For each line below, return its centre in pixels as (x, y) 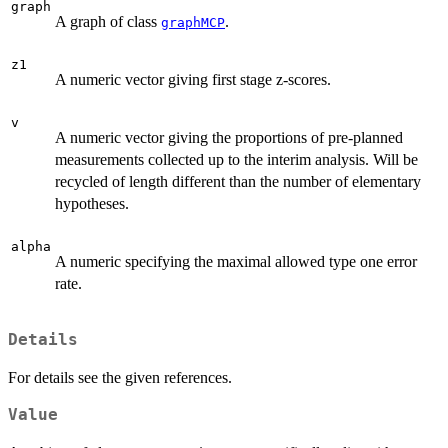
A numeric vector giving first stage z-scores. (193, 80)
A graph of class (108, 22)
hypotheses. (92, 204)
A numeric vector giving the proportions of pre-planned (229, 138)
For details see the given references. (120, 377)
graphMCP (193, 23)
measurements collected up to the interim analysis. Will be (236, 160)
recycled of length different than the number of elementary (238, 182)
